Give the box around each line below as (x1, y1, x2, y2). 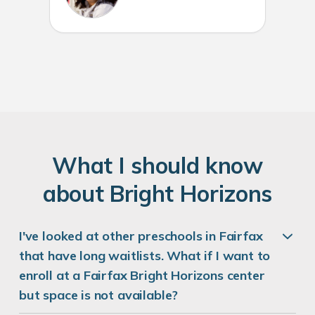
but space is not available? (19, 287, 179, 304)
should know (124, 151, 263, 180)
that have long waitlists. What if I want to (19, 247, 271, 264)
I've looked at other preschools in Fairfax (19, 228, 263, 245)
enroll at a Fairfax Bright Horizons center (19, 267, 265, 284)
